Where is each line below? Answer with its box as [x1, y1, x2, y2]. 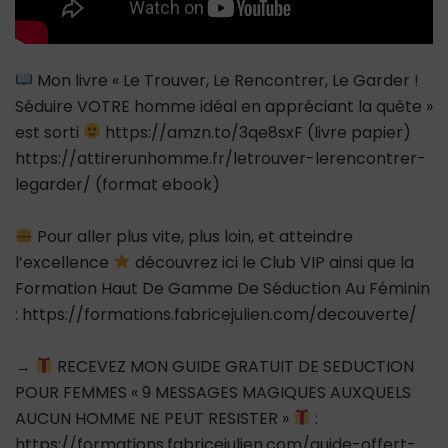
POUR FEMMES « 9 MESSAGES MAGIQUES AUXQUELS [15, 380, 411, 404]
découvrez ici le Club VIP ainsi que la [131, 250, 415, 274]
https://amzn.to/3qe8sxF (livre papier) [101, 120, 412, 144]
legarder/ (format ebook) [15, 172, 220, 196]
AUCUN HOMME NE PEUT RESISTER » [15, 406, 293, 430]
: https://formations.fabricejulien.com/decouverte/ [15, 302, 417, 326]
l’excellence [15, 250, 113, 274]
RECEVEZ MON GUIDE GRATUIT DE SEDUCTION [53, 354, 415, 378]
